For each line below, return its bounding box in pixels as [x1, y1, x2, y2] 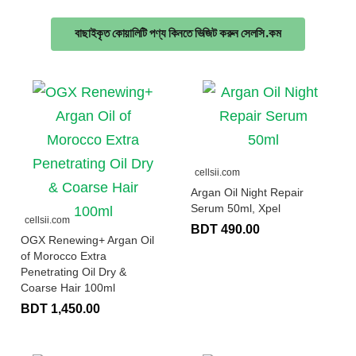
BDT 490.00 [191, 222, 260, 236]
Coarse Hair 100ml [21, 281, 115, 294]
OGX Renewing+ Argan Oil [21, 233, 154, 246]
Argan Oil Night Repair [191, 185, 304, 199]
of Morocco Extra [21, 249, 106, 262]
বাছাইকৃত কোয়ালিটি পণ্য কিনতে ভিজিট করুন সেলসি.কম [75, 26, 281, 41]
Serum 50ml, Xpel [191, 201, 281, 215]
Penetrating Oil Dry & [21, 265, 126, 278]
